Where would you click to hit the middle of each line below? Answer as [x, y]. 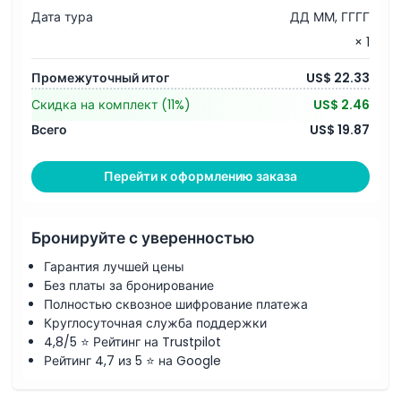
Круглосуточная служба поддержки [155, 323]
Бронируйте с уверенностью [143, 238]
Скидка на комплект [96, 104]
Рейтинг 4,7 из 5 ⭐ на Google [132, 361]
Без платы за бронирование [129, 286]
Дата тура [62, 17]
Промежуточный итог [100, 77]
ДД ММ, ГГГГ [330, 17]
